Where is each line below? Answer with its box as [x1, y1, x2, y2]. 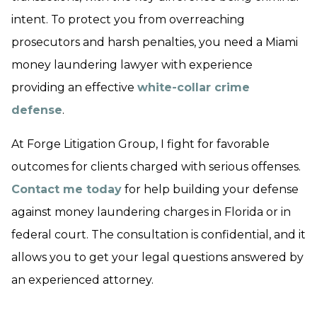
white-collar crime [137, 81, 250, 94]
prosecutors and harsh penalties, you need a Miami [11, 35, 298, 49]
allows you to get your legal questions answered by [11, 250, 304, 264]
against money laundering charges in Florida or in [11, 205, 291, 219]
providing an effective [11, 81, 137, 94]
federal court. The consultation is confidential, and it [11, 228, 306, 241]
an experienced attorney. [11, 273, 154, 287]
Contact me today [11, 183, 122, 196]
